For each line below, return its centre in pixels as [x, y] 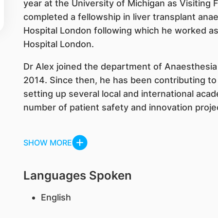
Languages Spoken [77, 175]
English [56, 197]
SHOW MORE [47, 143]
